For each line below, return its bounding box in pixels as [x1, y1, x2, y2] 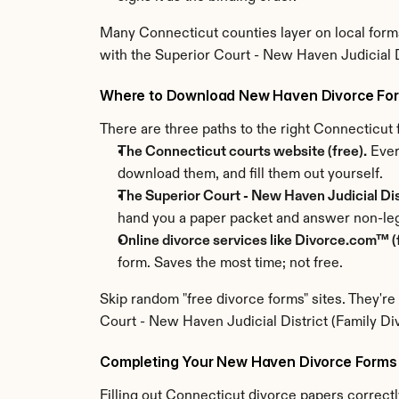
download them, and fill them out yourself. [118, 167, 383, 182]
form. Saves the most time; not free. [118, 256, 343, 271]
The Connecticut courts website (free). [118, 145, 367, 159]
